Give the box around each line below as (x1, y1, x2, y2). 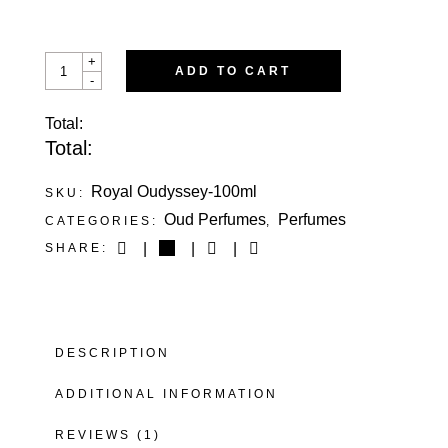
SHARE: (44, 241, 108, 256)
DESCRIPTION (54, 346, 170, 361)
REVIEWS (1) (54, 428, 161, 443)
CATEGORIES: (44, 214, 164, 228)
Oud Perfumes (163, 211, 266, 228)
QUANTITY (43, 81, 128, 95)
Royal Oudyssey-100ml (90, 183, 257, 200)
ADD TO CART (175, 64, 292, 78)
